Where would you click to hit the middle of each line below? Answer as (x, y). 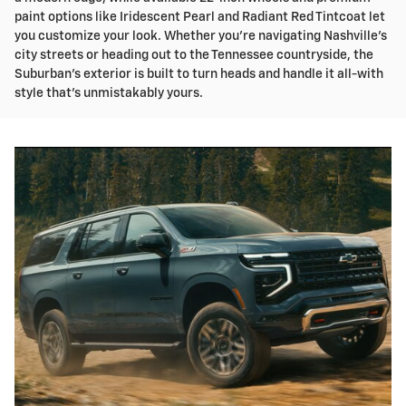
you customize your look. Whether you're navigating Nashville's (201, 37)
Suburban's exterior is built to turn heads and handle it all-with (199, 75)
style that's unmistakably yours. (109, 94)
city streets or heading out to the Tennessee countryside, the (194, 56)
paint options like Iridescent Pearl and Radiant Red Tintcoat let (200, 18)
